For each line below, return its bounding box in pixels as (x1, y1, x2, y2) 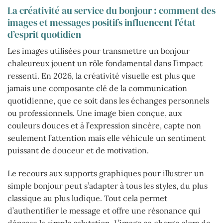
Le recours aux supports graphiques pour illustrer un (7, 168, 204, 179)
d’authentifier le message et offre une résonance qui (7, 206, 201, 216)
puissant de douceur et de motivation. (7, 145, 149, 156)
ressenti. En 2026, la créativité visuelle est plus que (7, 71, 196, 81)
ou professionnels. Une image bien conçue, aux (7, 108, 182, 118)
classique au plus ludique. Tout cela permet (7, 193, 167, 204)
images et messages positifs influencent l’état (7, 15, 196, 29)
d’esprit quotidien (7, 27, 81, 41)
